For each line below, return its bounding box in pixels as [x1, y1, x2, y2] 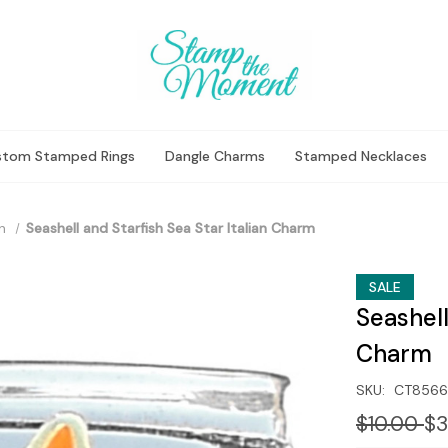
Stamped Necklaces [295, 147, 427, 165]
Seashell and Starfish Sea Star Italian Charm [25, 219, 315, 237]
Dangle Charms [165, 147, 265, 165]
